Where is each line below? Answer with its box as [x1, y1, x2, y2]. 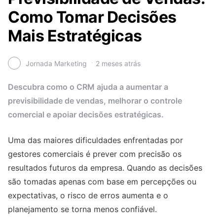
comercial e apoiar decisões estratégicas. [8, 110, 164, 120]
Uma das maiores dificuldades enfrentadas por [8, 135, 183, 146]
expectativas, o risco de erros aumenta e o [8, 190, 168, 201]
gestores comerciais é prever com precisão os [8, 149, 182, 159]
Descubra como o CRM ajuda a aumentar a [8, 82, 168, 92]
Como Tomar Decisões [8, 7, 177, 27]
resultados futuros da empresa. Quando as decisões [8, 163, 202, 173]
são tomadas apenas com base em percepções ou [8, 177, 196, 187]
